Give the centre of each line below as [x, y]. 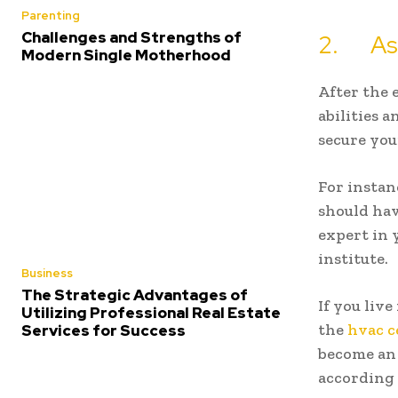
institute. [353, 259]
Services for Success [103, 330]
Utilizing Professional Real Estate [151, 312]
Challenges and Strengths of [131, 37]
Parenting [51, 15]
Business [47, 273]
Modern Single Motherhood [126, 55]
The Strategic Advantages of [135, 295]
